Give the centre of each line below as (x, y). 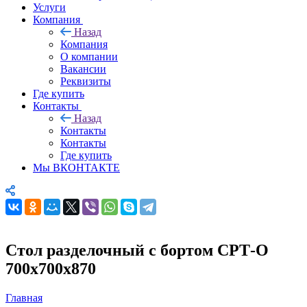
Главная (24, 297)
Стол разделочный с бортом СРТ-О (137, 250)
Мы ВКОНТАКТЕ (76, 167)
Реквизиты (86, 81)
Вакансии (83, 69)
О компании (89, 56)
